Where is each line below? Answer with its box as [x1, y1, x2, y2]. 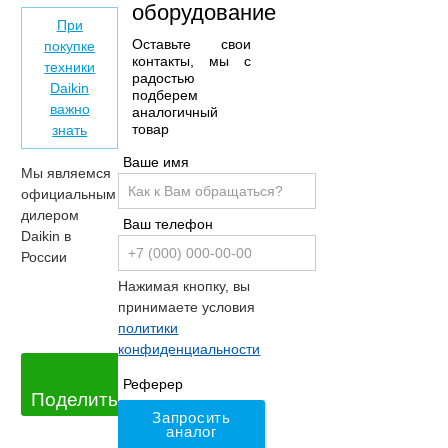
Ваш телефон [123, 215, 214, 232]
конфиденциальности [118, 340, 261, 357]
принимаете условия [118, 298, 256, 315]
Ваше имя [123, 153, 190, 170]
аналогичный [132, 103, 219, 120]
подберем [132, 86, 199, 103]
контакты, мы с [132, 52, 251, 69]
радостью [132, 69, 196, 86]
